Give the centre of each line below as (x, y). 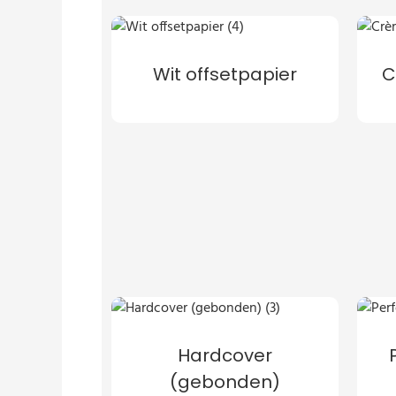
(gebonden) (225, 381)
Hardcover (225, 355)
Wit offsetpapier (225, 74)
